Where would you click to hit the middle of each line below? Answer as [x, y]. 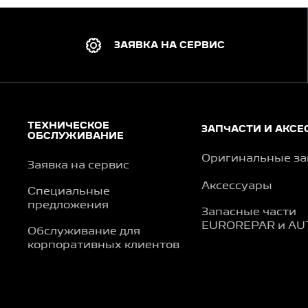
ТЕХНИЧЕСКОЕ [68, 126]
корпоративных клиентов [103, 246]
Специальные [69, 192]
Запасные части [249, 213]
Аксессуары [236, 187]
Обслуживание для [84, 232]
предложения [68, 206]
